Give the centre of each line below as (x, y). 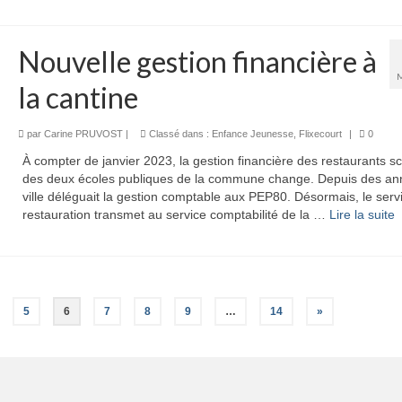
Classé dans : (179, 133)
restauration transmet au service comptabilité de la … (175, 214)
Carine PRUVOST (83, 133)
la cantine (78, 97)
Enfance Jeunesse (252, 133)
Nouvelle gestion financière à (197, 61)
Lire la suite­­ (362, 214)
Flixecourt (320, 133)
